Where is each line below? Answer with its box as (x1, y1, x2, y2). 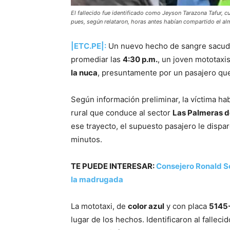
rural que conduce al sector (71, 107, 172, 118)
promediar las (71, 54, 123, 64)
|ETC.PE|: (71, 41, 106, 51)
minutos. (71, 134, 102, 144)
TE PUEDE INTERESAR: (71, 161, 156, 171)
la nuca (71, 67, 98, 78)
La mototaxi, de (71, 201, 128, 211)
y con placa (164, 201, 209, 211)
